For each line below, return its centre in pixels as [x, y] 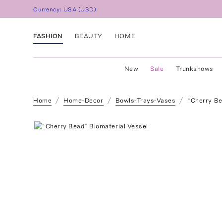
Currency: [49, 10]
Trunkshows [194, 69]
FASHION [48, 36]
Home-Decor [83, 100]
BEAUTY [88, 36]
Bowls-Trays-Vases [145, 100]
